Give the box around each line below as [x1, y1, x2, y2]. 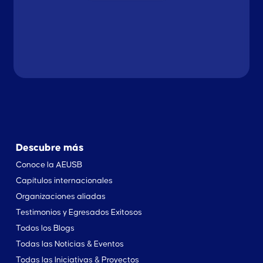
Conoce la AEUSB [15, 160, 82, 169]
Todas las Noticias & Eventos [15, 240, 124, 248]
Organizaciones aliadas [15, 192, 106, 201]
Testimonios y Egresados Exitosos [15, 208, 142, 217]
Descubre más [15, 142, 83, 153]
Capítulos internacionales [15, 176, 113, 185]
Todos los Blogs [15, 224, 75, 232]
